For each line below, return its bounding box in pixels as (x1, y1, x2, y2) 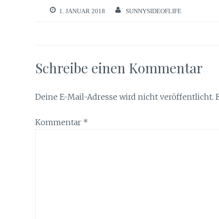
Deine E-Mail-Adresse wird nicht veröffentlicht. (35, 91, 214, 102)
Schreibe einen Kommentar (35, 58, 203, 77)
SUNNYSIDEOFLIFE (125, 7, 181, 14)
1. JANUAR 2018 (59, 7, 105, 14)
